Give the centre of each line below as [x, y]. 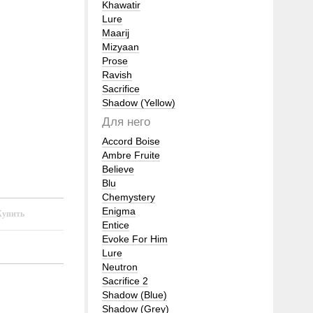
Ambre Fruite [131, 155]
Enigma [119, 211]
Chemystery [129, 197]
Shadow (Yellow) [139, 103]
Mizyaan [121, 47]
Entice [116, 225]
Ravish [117, 75]
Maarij [116, 33]
